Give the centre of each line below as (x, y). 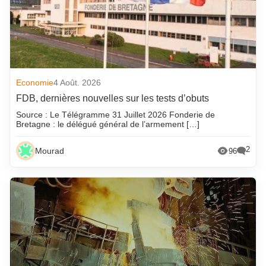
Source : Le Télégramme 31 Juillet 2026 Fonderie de (116, 115)
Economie (35, 83)
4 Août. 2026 (77, 83)
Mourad (50, 151)
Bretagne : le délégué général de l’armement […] (108, 124)
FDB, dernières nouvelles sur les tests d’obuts (113, 99)
